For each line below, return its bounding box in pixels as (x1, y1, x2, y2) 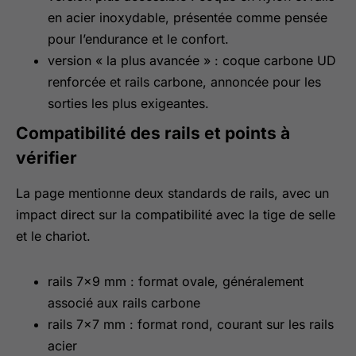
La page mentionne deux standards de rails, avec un (16, 185, 329, 201)
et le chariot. (16, 228, 91, 244)
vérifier (16, 148, 77, 168)
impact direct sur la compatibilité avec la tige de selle (16, 207, 335, 222)
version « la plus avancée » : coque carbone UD (48, 52, 336, 68)
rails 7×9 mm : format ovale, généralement (48, 273, 304, 289)
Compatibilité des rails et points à (16, 123, 290, 143)
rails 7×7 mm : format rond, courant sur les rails (48, 316, 334, 332)
